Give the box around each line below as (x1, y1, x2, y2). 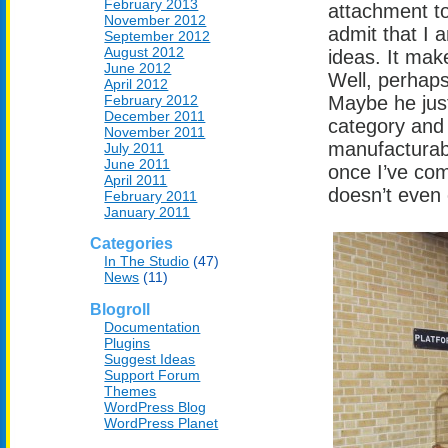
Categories (90, 235, 173, 253)
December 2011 (104, 107, 206, 124)
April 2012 (104, 75, 169, 92)
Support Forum (104, 367, 201, 384)
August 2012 (104, 43, 185, 60)
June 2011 (104, 155, 171, 172)
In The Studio (104, 253, 190, 270)
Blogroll (90, 301, 150, 319)
